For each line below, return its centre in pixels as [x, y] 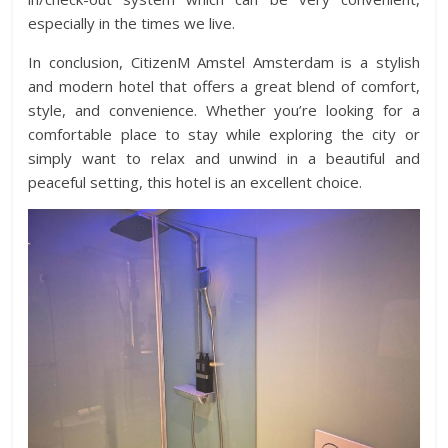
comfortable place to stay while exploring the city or [224, 134]
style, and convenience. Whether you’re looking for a [224, 110]
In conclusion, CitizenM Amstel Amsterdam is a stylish [224, 62]
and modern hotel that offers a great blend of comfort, [224, 86]
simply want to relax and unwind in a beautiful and [224, 158]
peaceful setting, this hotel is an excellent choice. [195, 182]
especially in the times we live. [132, 23]
